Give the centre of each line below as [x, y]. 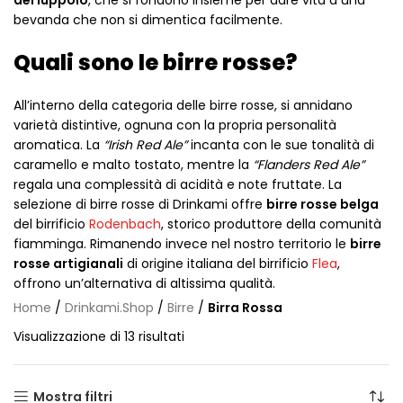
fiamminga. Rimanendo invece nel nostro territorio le [182, 244]
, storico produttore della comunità [271, 224]
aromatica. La [58, 145]
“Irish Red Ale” [145, 145]
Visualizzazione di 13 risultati [99, 336]
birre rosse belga [322, 204]
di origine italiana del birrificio [218, 264]
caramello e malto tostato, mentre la [133, 165]
